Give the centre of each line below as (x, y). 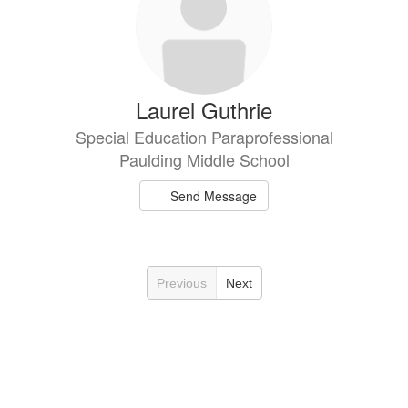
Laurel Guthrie (204, 110)
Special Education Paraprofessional (204, 137)
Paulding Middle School (204, 159)
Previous (181, 283)
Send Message (214, 196)
